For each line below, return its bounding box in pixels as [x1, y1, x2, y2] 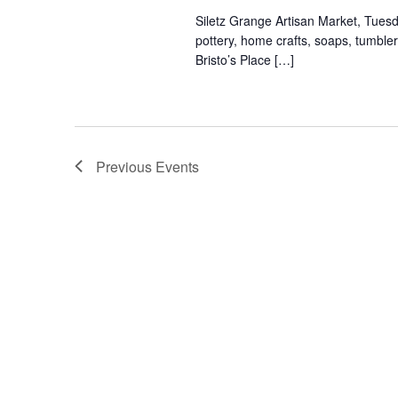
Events [155, 155, 199, 177]
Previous [96, 155, 155, 177]
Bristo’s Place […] [195, 50, 294, 68]
